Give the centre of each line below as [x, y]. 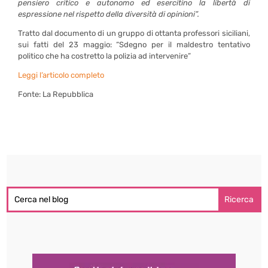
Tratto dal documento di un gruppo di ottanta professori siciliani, [134, 33]
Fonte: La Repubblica [56, 94]
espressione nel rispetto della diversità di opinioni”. [109, 14]
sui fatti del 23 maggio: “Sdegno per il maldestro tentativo [134, 45]
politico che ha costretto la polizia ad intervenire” [105, 56]
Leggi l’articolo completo [61, 75]
